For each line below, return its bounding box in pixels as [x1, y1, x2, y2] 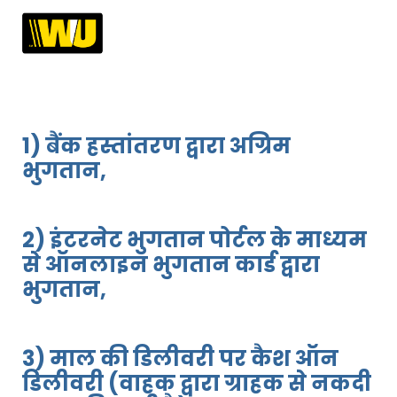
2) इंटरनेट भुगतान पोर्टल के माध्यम [22, 225, 367, 255]
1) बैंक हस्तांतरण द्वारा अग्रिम [22, 131, 291, 161]
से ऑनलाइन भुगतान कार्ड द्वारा [22, 250, 320, 280]
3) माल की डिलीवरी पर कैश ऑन [22, 344, 339, 374]
